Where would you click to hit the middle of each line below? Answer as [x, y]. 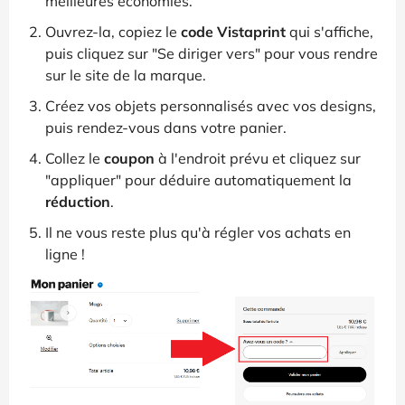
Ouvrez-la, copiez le [113, 31]
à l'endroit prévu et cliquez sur [258, 158]
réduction [78, 201]
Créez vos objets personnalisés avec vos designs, [211, 105]
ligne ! [65, 254]
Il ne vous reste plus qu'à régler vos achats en [198, 232]
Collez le [75, 158]
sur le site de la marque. [126, 75]
